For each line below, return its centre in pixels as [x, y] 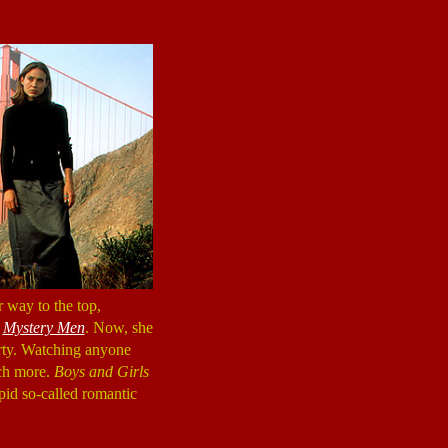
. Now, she [118, 327]
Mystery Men [43, 327]
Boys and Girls [101, 371]
